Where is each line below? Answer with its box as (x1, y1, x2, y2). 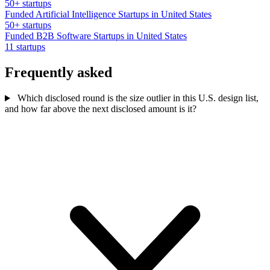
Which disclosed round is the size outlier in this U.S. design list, (14, 93, 259, 104)
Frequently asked (5, 64, 112, 81)
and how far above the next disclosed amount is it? (5, 104, 196, 115)
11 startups (5, 42, 45, 52)
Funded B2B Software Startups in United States (5, 31, 187, 42)
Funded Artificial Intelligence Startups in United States (5, 9, 212, 20)
